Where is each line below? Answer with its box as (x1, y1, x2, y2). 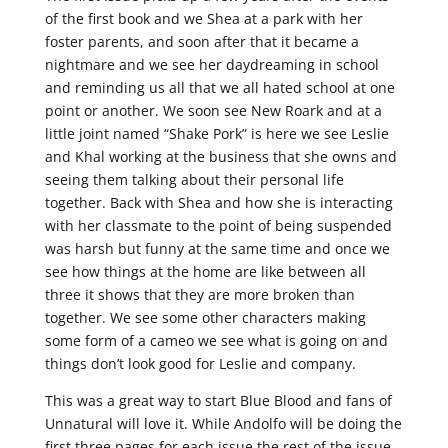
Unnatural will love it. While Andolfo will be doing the (44, 414, 402, 433)
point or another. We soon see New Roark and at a (44, 101, 382, 120)
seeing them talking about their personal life (44, 170, 344, 189)
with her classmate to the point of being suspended (44, 216, 392, 235)
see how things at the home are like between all (44, 262, 366, 281)
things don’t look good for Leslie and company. (44, 354, 356, 373)
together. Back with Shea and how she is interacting (44, 193, 393, 212)
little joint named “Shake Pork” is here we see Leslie (44, 124, 389, 143)
